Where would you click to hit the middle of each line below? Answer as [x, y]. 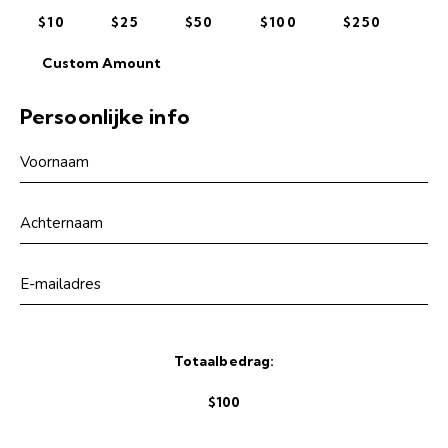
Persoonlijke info [105, 115]
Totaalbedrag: [224, 360]
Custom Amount [101, 62]
